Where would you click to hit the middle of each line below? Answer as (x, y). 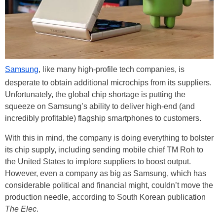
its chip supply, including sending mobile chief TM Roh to (104, 150)
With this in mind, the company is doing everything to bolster (109, 138)
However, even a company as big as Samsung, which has (106, 174)
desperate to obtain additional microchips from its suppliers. (108, 83)
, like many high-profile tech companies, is (111, 70)
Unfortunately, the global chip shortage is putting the (95, 95)
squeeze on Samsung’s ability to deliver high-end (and (100, 107)
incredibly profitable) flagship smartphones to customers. (103, 118)
